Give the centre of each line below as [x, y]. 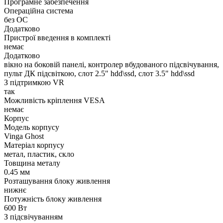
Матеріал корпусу [34, 145]
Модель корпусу [32, 127]
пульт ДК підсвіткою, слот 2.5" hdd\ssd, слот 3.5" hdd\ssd [99, 74]
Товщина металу [32, 163]
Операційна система [39, 11]
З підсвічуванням [33, 217]
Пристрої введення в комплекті [57, 38]
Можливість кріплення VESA [55, 101]
